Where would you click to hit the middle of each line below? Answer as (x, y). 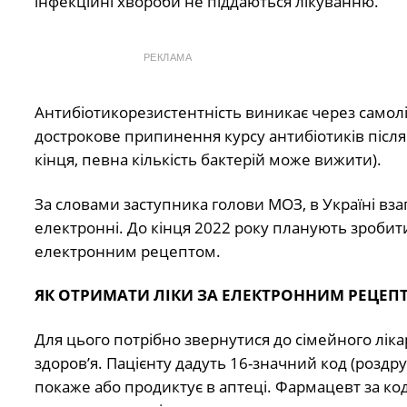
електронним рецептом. (127, 251)
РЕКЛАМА (168, 58)
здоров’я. (68, 362)
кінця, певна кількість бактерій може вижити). (208, 160)
